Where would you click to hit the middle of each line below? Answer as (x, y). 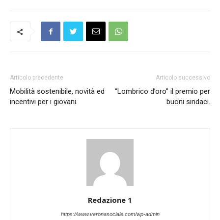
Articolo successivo (183, 78)
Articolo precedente (37, 78)
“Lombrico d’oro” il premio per (163, 91)
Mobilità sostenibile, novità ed (57, 91)
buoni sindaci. (188, 102)
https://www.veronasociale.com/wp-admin (110, 214)
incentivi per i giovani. (44, 102)
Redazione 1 (110, 200)
